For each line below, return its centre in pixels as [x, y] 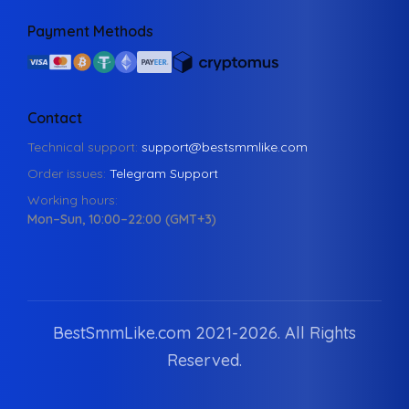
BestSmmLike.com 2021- [146, 333]
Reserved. [204, 361]
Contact [55, 118]
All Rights [320, 333]
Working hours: [73, 200]
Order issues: [68, 174]
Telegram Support [164, 174]
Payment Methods [90, 31]
